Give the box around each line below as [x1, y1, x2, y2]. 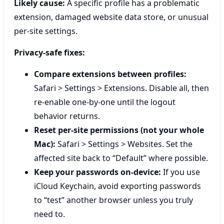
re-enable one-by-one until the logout [34, 96, 175, 107]
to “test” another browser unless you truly [34, 194, 193, 205]
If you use [161, 166, 200, 177]
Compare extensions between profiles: [34, 68, 186, 79]
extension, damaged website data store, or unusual [14, 11, 208, 22]
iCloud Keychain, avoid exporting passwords [34, 180, 201, 191]
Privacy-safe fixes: [14, 46, 85, 58]
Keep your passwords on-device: [34, 166, 161, 177]
